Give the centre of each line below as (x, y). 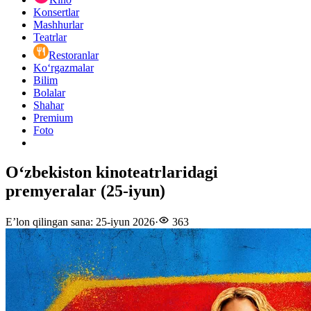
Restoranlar (74, 56)
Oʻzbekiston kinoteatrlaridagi (112, 173)
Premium (53, 118)
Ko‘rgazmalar (64, 68)
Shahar (49, 106)
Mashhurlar (58, 25)
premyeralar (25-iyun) (85, 191)
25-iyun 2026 (125, 222)
